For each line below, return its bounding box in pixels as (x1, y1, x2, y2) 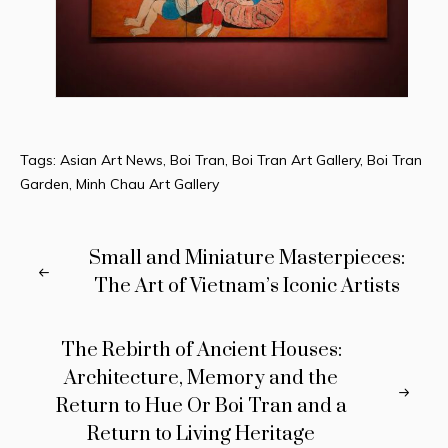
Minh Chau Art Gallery (76, 175, 219, 194)
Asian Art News (60, 151, 163, 170)
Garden (20, 175, 69, 194)
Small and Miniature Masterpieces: (89, 246, 405, 272)
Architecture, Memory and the (64, 366, 338, 392)
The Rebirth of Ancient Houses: (60, 338, 342, 364)
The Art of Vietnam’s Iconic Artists (94, 274, 400, 300)
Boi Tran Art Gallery (232, 151, 360, 170)
